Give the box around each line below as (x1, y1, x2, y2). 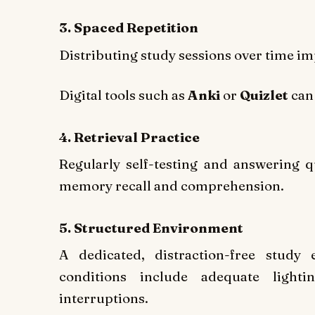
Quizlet (240, 86, 288, 104)
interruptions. (59, 290, 148, 307)
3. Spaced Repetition (59, 18, 198, 36)
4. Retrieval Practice (59, 128, 200, 146)
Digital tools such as (59, 86, 188, 104)
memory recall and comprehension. (59, 177, 284, 195)
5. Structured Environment (59, 219, 243, 236)
